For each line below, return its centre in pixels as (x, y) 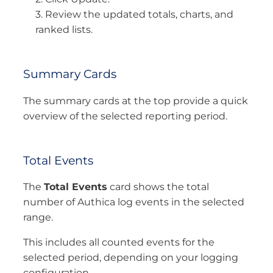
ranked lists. (64, 30)
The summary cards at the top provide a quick (136, 101)
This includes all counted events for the (119, 242)
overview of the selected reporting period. (125, 116)
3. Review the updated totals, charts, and (134, 15)
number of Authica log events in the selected (134, 202)
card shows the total (158, 186)
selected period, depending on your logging (131, 257)
